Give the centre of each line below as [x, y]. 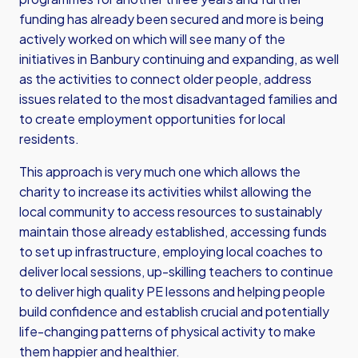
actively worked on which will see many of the [152, 39]
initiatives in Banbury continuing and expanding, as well [179, 59]
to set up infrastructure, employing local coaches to [171, 251]
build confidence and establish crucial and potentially [174, 311]
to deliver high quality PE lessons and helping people [172, 291]
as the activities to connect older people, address [165, 79]
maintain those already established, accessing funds [173, 231]
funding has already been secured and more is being [171, 19]
